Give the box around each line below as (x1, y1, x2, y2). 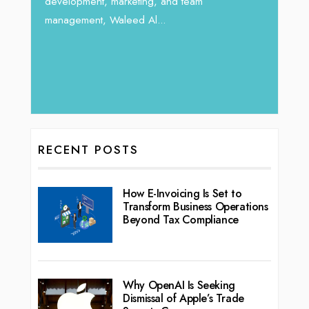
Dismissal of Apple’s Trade (123, 290, 244, 307)
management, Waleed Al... (45, 12, 166, 28)
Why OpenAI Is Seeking (123, 277, 235, 294)
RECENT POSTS (38, 141, 139, 158)
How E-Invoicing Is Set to (123, 185, 242, 201)
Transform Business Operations (123, 198, 268, 215)
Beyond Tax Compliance (123, 211, 239, 228)
